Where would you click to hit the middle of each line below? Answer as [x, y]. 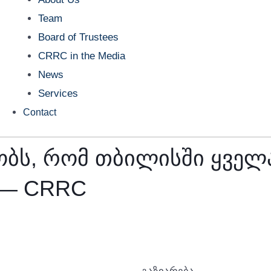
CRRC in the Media [82, 56]
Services [58, 93]
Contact [39, 112]
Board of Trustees [79, 37]
